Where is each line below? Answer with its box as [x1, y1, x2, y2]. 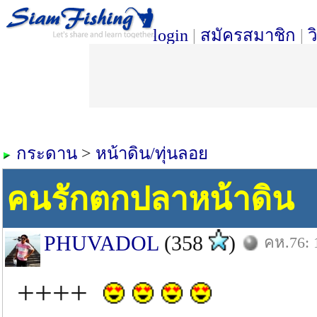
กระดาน [16, 144, 77, 163]
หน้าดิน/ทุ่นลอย [96, 144, 208, 163]
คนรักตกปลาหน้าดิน [6, 181, 294, 217]
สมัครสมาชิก [200, 26, 296, 45]
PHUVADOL [44, 231, 158, 255]
